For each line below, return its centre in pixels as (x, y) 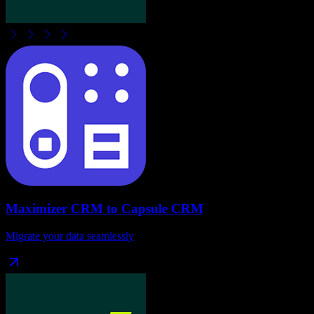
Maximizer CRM (54, 209)
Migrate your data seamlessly (70, 236)
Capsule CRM (162, 209)
